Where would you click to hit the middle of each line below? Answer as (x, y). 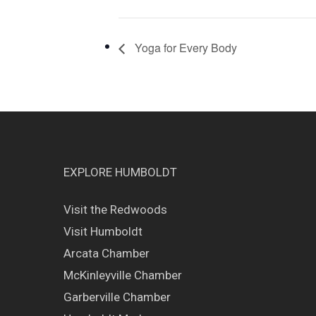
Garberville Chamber (117, 297)
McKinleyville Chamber (123, 275)
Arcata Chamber (107, 254)
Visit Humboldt (103, 232)
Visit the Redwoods (115, 210)
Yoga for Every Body (184, 48)
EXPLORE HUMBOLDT (120, 172)
